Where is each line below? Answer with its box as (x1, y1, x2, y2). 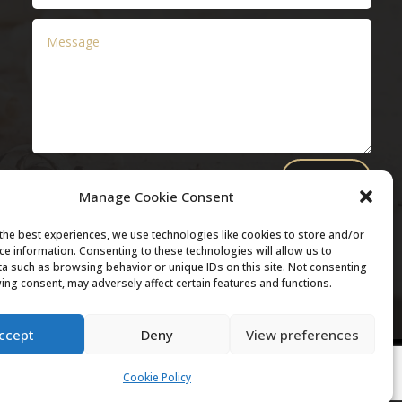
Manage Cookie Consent (79, 188, 235, 205)
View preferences (245, 325, 359, 344)
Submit (299, 168, 354, 190)
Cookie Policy (122, 370, 191, 385)
